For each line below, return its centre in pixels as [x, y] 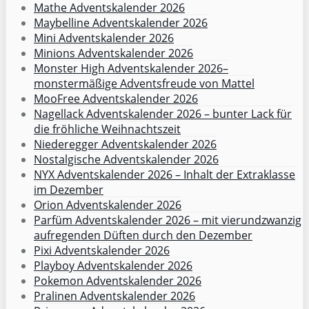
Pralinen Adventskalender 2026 [114, 296]
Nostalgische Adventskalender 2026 [126, 159]
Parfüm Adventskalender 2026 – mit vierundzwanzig [168, 220]
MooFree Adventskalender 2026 [116, 98]
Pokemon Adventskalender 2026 [118, 280]
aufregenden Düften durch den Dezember [143, 235]
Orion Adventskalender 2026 [108, 205]
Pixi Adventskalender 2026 [102, 250]
